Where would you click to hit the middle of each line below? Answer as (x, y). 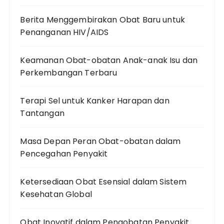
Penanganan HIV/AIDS (64, 32)
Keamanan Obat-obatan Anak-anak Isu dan (109, 60)
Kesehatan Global (56, 194)
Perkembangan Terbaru (69, 73)
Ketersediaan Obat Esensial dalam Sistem (103, 182)
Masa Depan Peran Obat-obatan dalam (100, 141)
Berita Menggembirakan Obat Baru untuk (103, 20)
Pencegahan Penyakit (64, 154)
